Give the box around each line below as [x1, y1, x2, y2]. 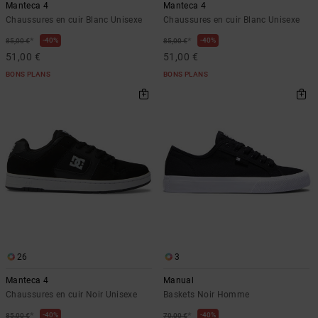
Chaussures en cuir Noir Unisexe [6, 290, 138, 300]
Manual [163, 275, 194, 285]
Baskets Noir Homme [163, 290, 250, 300]
